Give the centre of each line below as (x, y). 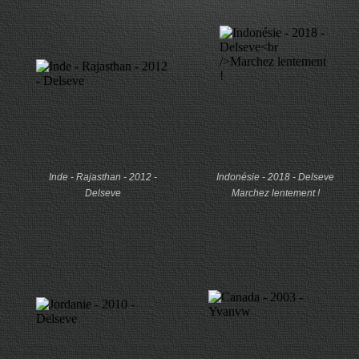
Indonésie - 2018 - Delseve (275, 177)
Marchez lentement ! (275, 193)
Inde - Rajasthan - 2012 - (103, 177)
